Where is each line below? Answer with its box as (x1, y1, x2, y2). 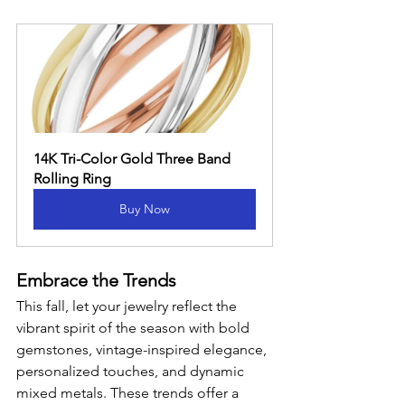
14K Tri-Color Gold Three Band (33, 150, 234, 167)
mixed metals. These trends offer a (16, 384, 242, 401)
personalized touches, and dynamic (16, 363, 248, 380)
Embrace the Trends (16, 269, 176, 291)
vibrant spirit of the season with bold (16, 319, 253, 336)
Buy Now (119, 201, 170, 217)
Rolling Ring (33, 170, 111, 187)
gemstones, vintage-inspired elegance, (16, 341, 270, 358)
